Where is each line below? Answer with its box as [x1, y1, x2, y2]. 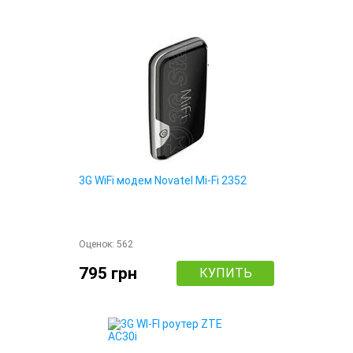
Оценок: [79, 239, 117, 251]
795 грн [79, 263, 137, 283]
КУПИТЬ [199, 266, 252, 281]
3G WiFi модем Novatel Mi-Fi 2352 [79, 174, 247, 188]
